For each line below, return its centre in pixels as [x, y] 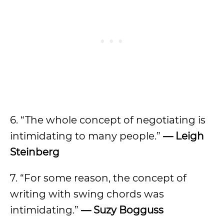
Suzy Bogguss [128, 210]
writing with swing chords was [87, 194]
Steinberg [35, 152]
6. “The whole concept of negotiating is [108, 120]
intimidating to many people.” [86, 136]
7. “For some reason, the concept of [98, 178]
